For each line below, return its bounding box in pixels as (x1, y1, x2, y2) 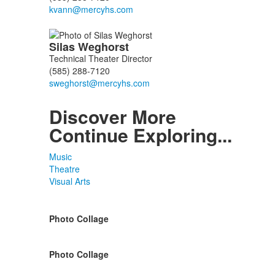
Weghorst (77, 39, 132, 55)
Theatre (48, 163, 80, 176)
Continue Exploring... (48, 122, 232, 149)
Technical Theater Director (48, 52, 152, 65)
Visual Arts (48, 175, 90, 188)
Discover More (48, 103, 176, 130)
